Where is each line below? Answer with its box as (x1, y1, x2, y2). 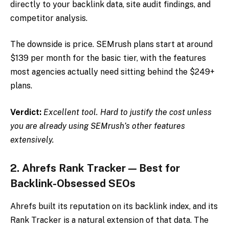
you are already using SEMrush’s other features (10, 121, 185, 131)
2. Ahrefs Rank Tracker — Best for (10, 162, 180, 175)
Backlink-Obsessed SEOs (10, 177, 135, 190)
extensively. (10, 134, 54, 145)
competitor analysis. (10, 13, 87, 23)
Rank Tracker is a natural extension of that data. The (10, 215, 209, 225)
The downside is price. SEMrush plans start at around (10, 39, 213, 50)
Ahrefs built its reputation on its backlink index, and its (10, 201, 218, 211)
